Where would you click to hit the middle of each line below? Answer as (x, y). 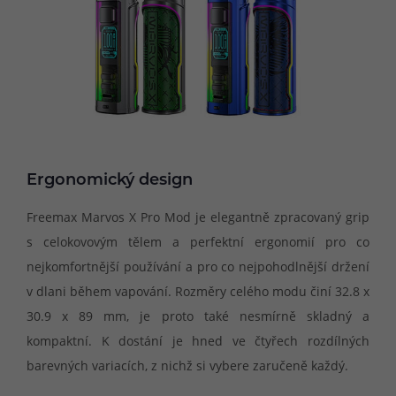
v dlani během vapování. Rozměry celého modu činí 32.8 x (198, 291)
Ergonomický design (110, 181)
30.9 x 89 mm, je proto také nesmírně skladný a (198, 316)
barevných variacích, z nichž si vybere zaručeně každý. (187, 365)
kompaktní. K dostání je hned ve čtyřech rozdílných (198, 340)
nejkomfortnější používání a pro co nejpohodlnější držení (198, 266)
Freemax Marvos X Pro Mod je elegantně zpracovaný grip (198, 217)
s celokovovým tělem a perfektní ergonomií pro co (198, 241)
